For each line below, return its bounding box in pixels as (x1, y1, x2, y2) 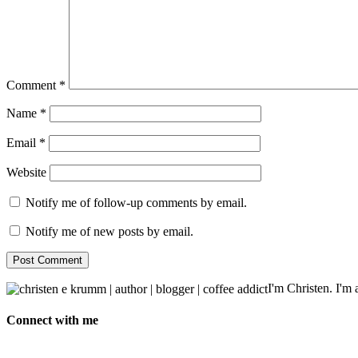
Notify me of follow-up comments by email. (26, 195, 247, 209)
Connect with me (6, 313, 98, 328)
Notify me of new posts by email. (26, 224, 193, 238)
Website (6, 165, 46, 179)
